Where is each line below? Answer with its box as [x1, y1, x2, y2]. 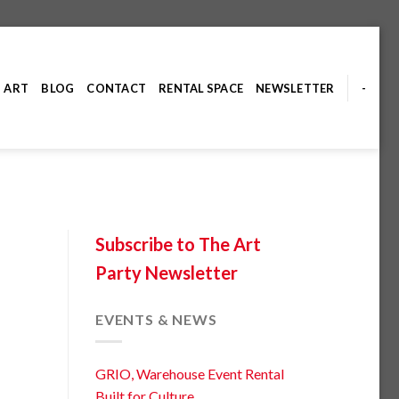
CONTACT [86, 80, 147, 95]
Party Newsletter [95, 262, 238, 284]
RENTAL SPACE [159, 80, 244, 95]
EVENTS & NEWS [95, 311, 217, 329]
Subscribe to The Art [95, 233, 261, 256]
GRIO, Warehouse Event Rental [95, 364, 284, 382]
